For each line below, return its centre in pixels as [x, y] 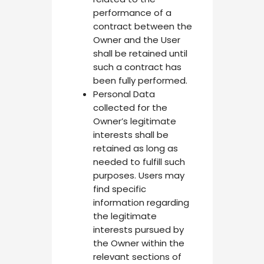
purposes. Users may [138, 175]
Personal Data [124, 94]
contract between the [142, 26]
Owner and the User [136, 39]
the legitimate [125, 216]
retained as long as [135, 148]
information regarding [141, 202]
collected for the [130, 107]
